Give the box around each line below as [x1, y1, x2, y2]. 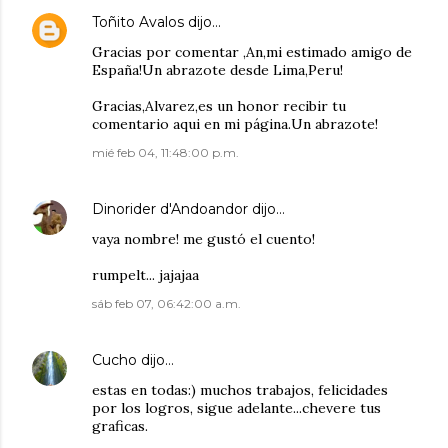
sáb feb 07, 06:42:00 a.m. [92, 296, 241, 311]
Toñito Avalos [92, 13, 184, 31]
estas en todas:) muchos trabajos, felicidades [92, 381, 388, 399]
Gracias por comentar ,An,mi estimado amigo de [92, 43, 412, 61]
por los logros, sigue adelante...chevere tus [92, 399, 381, 417]
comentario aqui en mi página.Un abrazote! [92, 115, 378, 133]
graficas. [92, 417, 148, 435]
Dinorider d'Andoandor [92, 200, 248, 218]
